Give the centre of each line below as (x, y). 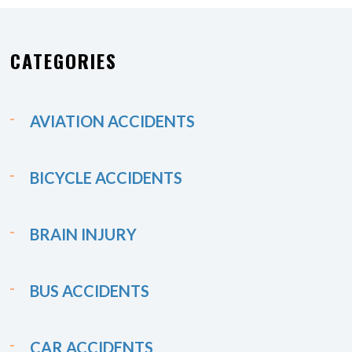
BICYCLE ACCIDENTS (106, 178)
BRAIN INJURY (83, 234)
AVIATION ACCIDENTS (112, 121)
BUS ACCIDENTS (90, 291)
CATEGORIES (64, 60)
